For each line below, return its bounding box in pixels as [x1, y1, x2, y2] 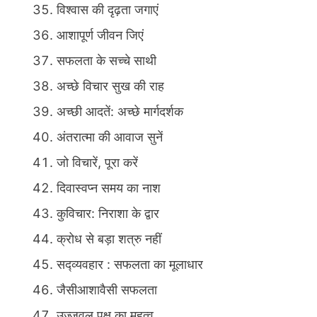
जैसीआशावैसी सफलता [57, 282, 157, 298]
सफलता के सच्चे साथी [57, 53, 156, 69]
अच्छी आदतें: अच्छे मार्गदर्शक [57, 104, 183, 120]
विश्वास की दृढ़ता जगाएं [57, 2, 158, 18]
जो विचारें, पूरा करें [57, 155, 138, 171]
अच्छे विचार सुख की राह [57, 79, 164, 94]
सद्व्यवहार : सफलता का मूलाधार [57, 257, 203, 272]
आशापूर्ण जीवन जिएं [57, 28, 144, 43]
